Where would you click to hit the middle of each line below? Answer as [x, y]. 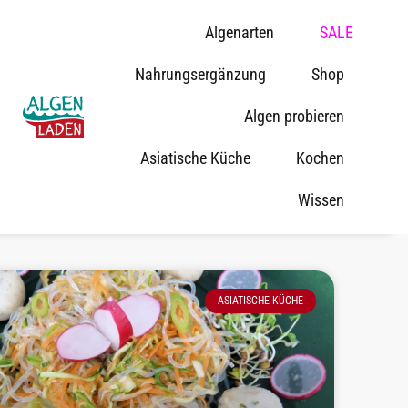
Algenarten [239, 33]
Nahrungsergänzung [200, 75]
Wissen [321, 200]
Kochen [320, 158]
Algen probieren [294, 117]
